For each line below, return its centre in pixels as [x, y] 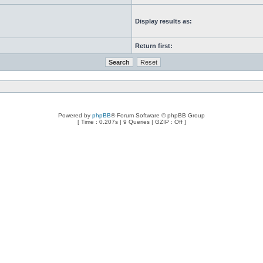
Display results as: [163, 21]
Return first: [154, 46]
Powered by [75, 115]
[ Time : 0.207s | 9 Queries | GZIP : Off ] [131, 122]
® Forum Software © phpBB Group [158, 115]
